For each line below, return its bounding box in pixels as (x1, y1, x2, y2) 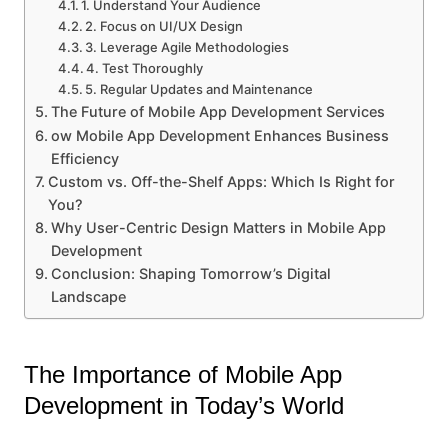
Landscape (50, 288, 126, 306)
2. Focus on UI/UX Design (85, 18, 244, 35)
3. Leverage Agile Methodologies (85, 39, 290, 56)
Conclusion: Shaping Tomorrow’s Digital (50, 265, 331, 283)
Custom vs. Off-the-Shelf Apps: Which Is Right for (47, 173, 395, 191)
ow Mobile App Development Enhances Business (50, 127, 389, 145)
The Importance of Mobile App (23, 361, 342, 389)
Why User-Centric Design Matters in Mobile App (50, 219, 386, 237)
